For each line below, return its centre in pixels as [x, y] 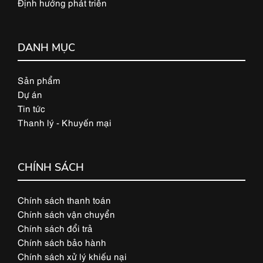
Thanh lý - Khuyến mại [65, 122]
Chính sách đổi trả [55, 227]
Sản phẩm [39, 80]
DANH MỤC [46, 47]
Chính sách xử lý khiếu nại [72, 256]
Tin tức [31, 108]
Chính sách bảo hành [62, 242]
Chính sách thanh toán [64, 199]
